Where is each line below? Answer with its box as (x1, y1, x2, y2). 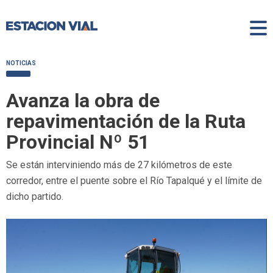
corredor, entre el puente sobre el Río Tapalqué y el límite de (6, 174, 262, 186)
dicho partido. (6, 190, 63, 202)
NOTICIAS (6, 59, 36, 66)
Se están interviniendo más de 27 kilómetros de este (6, 158, 232, 171)
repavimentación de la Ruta (6, 109, 246, 133)
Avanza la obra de (6, 88, 160, 112)
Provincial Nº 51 (6, 130, 149, 154)
